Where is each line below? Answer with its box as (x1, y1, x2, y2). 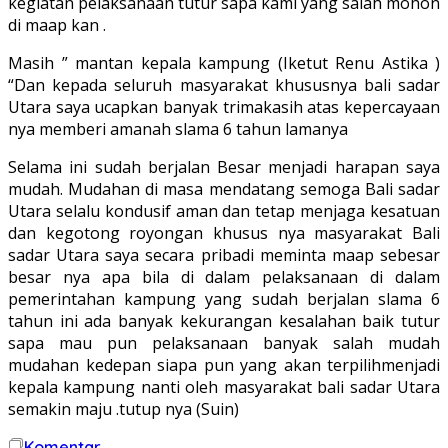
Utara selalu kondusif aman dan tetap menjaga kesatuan (8, 199, 440, 222)
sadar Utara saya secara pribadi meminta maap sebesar (8, 243, 440, 266)
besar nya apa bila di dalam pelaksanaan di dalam (8, 265, 440, 288)
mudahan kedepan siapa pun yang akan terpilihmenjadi (8, 353, 440, 376)
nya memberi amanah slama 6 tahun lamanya (8, 117, 348, 140)
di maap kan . (8, 13, 106, 36)
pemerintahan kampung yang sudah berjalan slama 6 (8, 287, 440, 310)
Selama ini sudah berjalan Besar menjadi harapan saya (8, 155, 440, 178)
